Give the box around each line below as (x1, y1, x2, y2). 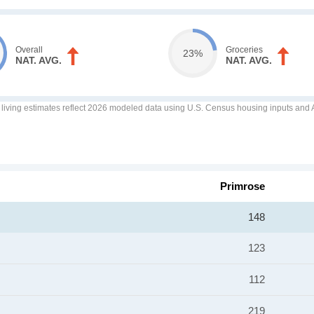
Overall (15, 45, 43, 55)
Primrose (220, 180, 265, 192)
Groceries (225, 45, 263, 55)
